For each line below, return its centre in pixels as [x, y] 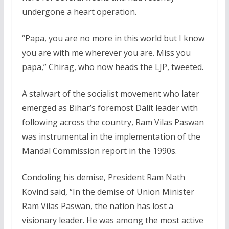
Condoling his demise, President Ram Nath [103, 177]
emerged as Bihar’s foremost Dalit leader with [110, 108]
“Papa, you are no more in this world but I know [113, 38]
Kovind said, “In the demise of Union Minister [108, 191]
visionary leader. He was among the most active [112, 220]
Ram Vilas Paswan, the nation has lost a [97, 206]
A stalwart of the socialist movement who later [110, 93]
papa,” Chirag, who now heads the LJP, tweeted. [112, 67]
